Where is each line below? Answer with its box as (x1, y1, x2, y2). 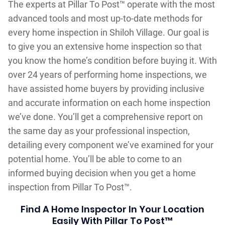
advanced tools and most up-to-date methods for (8, 13, 202, 24)
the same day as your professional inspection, (8, 125, 190, 136)
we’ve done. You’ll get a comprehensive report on (8, 111, 203, 122)
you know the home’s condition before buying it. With (8, 55, 217, 66)
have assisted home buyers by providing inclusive (8, 83, 204, 94)
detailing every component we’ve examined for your (8, 139, 213, 150)
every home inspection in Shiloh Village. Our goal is (8, 27, 209, 38)
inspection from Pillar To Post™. (8, 181, 132, 192)
